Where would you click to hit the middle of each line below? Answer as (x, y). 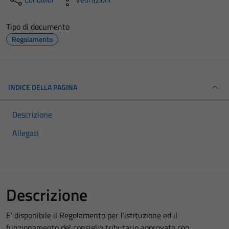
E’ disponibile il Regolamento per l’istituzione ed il (92, 215)
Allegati (26, 133)
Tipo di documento (38, 27)
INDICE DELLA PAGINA (43, 87)
